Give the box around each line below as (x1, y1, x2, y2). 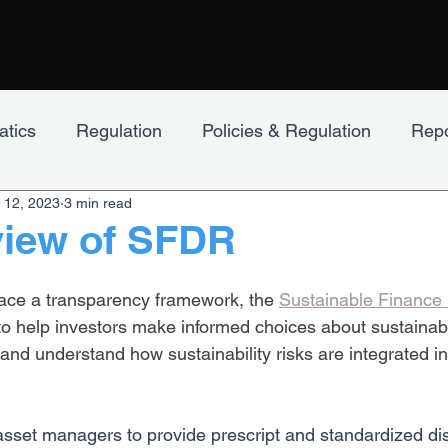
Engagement (74, 199, 176, 221)
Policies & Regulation (202, 119, 371, 141)
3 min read (64, 194, 132, 211)
